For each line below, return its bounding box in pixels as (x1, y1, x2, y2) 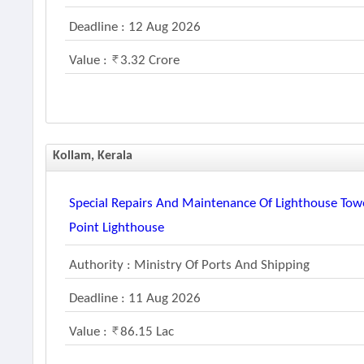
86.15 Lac (120, 325, 175, 339)
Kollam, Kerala (53, 149, 133, 162)
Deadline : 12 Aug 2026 (69, 20, 201, 34)
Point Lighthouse (69, 221, 165, 235)
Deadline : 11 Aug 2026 (69, 292, 201, 305)
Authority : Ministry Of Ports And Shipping (69, 258, 310, 272)
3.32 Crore (120, 54, 180, 67)
